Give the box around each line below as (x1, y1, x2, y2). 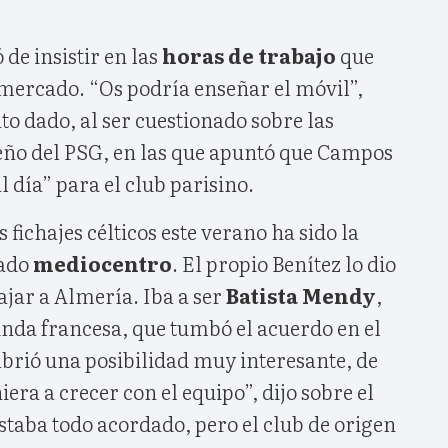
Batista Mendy (226, 279, 376, 310)
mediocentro (33, 247, 172, 278)
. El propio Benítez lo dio (172, 247, 396, 278)
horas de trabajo (162, 39, 340, 70)
